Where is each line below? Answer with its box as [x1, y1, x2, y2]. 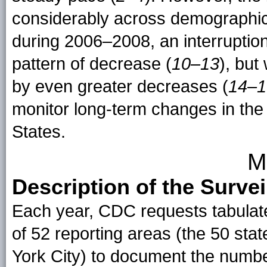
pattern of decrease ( [12, 54, 172, 74]
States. [12, 122, 66, 142]
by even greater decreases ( [12, 77, 228, 97]
